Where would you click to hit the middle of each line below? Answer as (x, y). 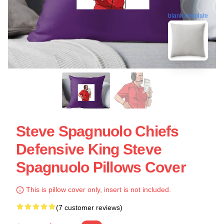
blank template (188, 15)
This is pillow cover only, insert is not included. (97, 189)
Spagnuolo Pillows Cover (101, 167)
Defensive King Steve (89, 149)
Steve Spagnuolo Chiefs (97, 131)
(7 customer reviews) (89, 207)
